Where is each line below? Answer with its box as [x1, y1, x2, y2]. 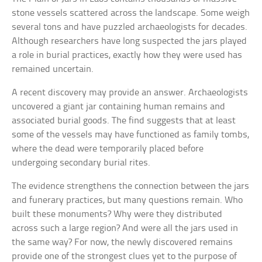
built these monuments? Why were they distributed [12, 209, 223, 219]
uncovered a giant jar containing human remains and [12, 101, 226, 112]
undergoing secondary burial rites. [12, 157, 151, 168]
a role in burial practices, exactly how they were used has [12, 50, 243, 60]
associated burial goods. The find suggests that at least [12, 115, 236, 126]
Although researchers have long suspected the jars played [12, 36, 247, 46]
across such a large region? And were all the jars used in [12, 223, 239, 233]
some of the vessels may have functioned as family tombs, [12, 129, 250, 140]
